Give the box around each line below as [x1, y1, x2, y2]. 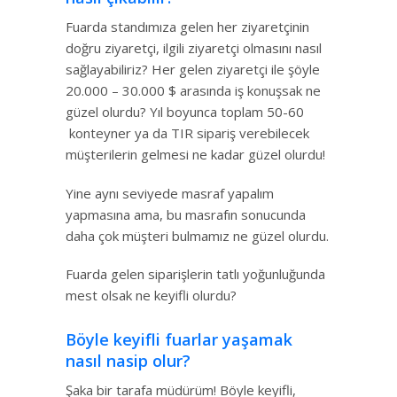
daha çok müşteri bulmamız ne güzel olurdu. [66, 226, 329, 245]
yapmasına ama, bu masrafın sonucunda [66, 205, 306, 223]
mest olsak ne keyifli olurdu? [66, 286, 237, 305]
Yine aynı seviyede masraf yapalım [66, 183, 274, 202]
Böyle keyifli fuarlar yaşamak [66, 328, 292, 350]
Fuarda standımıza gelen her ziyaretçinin [66, 18, 309, 36]
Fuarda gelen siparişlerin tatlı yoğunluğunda [66, 265, 325, 284]
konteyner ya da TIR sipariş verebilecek [66, 124, 309, 143]
